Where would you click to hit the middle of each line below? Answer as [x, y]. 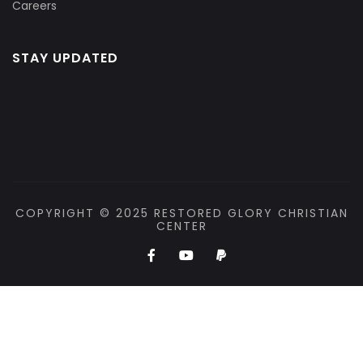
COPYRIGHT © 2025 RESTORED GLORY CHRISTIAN [181, 213]
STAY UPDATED [65, 58]
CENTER [181, 226]
